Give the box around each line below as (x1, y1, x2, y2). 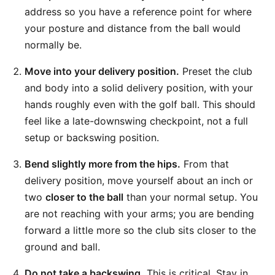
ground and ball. (25, 241, 100, 253)
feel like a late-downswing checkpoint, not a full (25, 115, 248, 127)
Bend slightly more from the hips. (25, 158, 180, 170)
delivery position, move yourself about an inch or (25, 174, 253, 187)
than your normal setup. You (123, 191, 258, 203)
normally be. (25, 39, 82, 51)
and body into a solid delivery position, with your (25, 82, 253, 94)
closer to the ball (45, 191, 123, 203)
